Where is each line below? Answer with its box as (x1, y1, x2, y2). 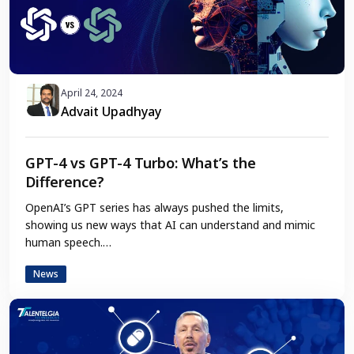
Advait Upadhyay (61, 103, 161, 121)
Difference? (25, 172, 104, 192)
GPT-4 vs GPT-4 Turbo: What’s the (25, 153, 256, 173)
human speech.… (25, 235, 111, 250)
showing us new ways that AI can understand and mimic (25, 217, 315, 233)
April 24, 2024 (61, 86, 122, 100)
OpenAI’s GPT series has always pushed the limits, (25, 200, 284, 216)
